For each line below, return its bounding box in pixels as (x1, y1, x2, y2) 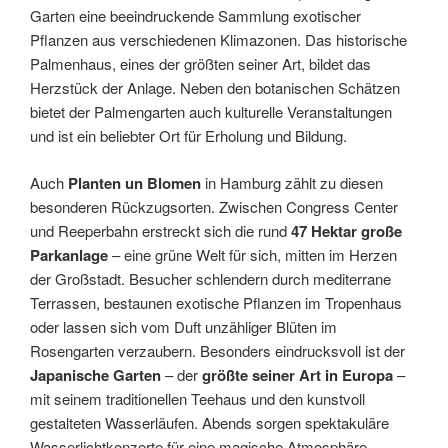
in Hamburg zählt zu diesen (201, 171, 383, 193)
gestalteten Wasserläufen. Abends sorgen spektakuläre (30, 411, 389, 433)
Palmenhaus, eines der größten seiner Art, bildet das (30, 53, 371, 75)
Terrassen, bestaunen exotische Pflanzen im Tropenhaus (30, 291, 402, 313)
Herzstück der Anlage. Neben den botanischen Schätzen (30, 77, 400, 99)
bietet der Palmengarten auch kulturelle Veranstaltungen (30, 101, 392, 123)
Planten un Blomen (68, 171, 201, 194)
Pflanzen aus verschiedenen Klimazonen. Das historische (30, 29, 407, 51)
